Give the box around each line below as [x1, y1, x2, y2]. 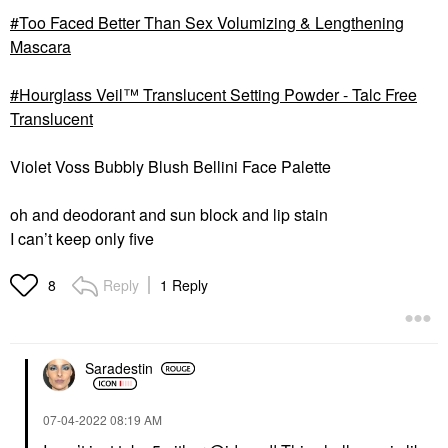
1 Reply [160, 274, 208, 295]
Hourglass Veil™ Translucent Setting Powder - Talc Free [19, 82, 417, 106]
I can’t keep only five [10, 226, 158, 250]
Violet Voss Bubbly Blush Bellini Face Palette [10, 154, 335, 178]
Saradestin [85, 358, 153, 378]
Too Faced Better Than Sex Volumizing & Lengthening [19, 10, 404, 34]
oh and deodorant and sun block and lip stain [10, 202, 332, 226]
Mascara [10, 34, 71, 58]
